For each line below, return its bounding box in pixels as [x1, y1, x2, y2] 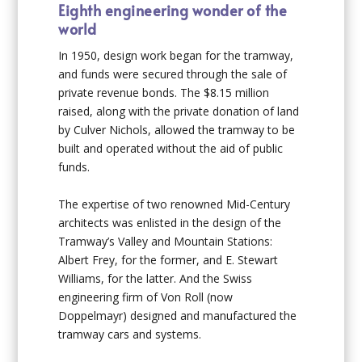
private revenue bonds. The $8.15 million [58, 85, 270, 101]
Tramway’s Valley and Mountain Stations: [58, 233, 273, 249]
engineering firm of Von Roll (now [58, 288, 234, 305]
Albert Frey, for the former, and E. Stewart [58, 251, 279, 267]
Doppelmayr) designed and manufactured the [58, 307, 297, 323]
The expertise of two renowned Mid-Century [58, 196, 291, 212]
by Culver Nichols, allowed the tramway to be [58, 122, 296, 138]
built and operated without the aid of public [58, 141, 284, 157]
